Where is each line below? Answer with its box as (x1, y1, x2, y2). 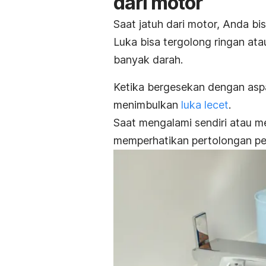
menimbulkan (113, 98, 181, 111)
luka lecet (181, 98, 229, 111)
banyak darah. (113, 53, 186, 66)
